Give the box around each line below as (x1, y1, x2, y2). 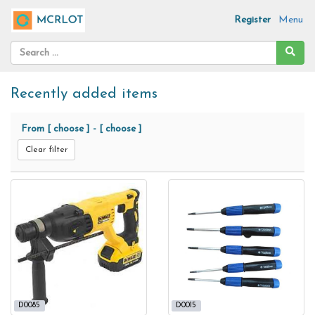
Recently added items (11, 86, 157, 101)
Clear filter (25, 146, 67, 154)
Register (234, 14, 271, 25)
